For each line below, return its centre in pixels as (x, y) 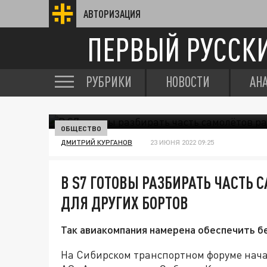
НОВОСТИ (188, 82)
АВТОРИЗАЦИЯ (112, 14)
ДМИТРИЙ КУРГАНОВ (97, 142)
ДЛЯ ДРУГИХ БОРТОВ (125, 203)
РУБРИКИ (109, 82)
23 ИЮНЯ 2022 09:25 (182, 142)
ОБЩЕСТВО (81, 128)
